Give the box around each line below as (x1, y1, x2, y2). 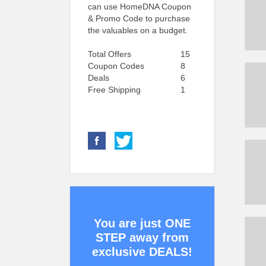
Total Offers (88, 49, 131, 59)
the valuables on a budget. (88, 26, 188, 35)
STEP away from (96, 231, 189, 244)
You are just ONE (94, 217, 191, 230)
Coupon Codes (88, 61, 144, 71)
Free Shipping (88, 85, 141, 94)
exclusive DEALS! (92, 245, 192, 258)
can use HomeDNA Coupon (88, 2, 191, 11)
